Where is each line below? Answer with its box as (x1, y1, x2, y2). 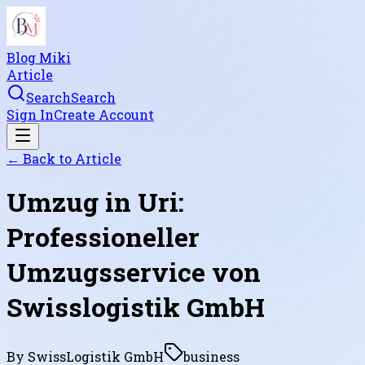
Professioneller (7, 219, 200, 255)
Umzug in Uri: (7, 184, 184, 220)
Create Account (54, 106, 154, 123)
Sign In (7, 106, 54, 123)
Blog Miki (7, 49, 71, 66)
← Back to (7, 150, 75, 167)
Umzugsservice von (7, 254, 261, 290)
